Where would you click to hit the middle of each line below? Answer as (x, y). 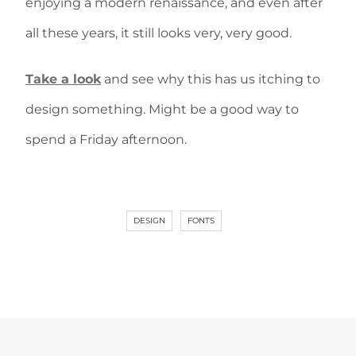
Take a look (63, 79)
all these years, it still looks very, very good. (159, 33)
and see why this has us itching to (211, 79)
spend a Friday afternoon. (106, 139)
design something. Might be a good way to (162, 109)
